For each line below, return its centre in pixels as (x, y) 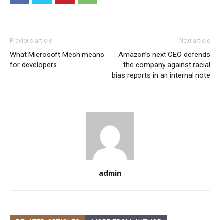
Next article (195, 41)
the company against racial (167, 65)
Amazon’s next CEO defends (164, 55)
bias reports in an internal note (161, 75)
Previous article (31, 41)
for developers (33, 65)
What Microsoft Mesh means (57, 55)
